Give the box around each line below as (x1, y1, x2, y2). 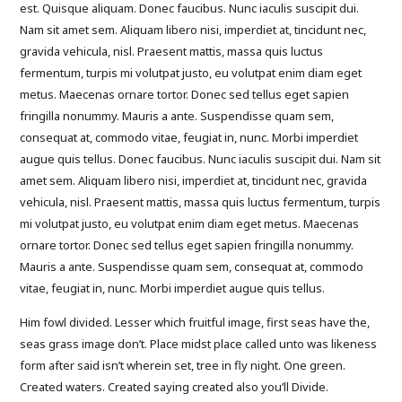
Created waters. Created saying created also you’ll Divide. (20, 378, 329, 395)
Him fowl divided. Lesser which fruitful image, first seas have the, (20, 313, 371, 330)
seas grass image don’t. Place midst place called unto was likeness (20, 335, 378, 352)
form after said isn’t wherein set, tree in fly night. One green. (20, 356, 346, 373)
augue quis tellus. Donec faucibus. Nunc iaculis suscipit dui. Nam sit (20, 150, 381, 167)
